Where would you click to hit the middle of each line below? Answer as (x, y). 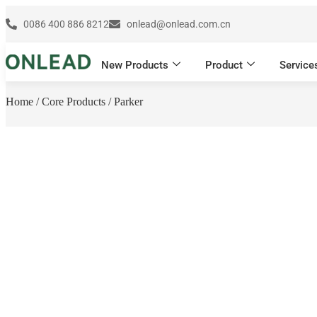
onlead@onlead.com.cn (179, 24)
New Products (135, 65)
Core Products (74, 102)
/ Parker (124, 102)
